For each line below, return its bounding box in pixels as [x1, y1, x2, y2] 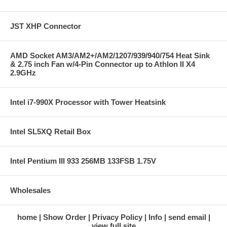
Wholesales [10, 186, 51, 195]
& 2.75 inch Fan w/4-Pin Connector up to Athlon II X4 [10, 60, 195, 69]
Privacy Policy [92, 213, 142, 222]
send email [168, 213, 206, 222]
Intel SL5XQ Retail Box [10, 127, 91, 136]
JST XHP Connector [10, 22, 81, 31]
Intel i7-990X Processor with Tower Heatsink [10, 98, 166, 107]
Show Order [43, 213, 86, 222]
